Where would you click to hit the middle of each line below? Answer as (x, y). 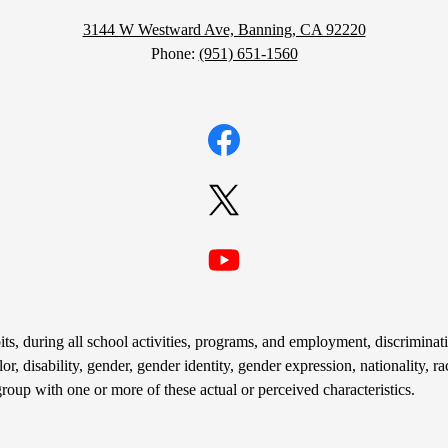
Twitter (215, 238)
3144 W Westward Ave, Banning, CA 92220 (224, 30)
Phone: (174, 54)
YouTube (222, 298)
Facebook (224, 178)
